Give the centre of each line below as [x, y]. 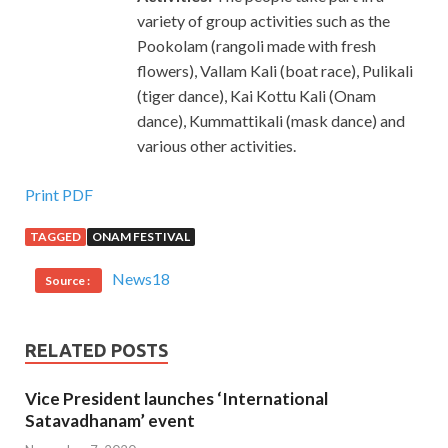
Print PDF [59, 195]
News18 [141, 279]
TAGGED [55, 237]
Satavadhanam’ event [110, 421]
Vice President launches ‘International [176, 399]
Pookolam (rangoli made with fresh [256, 46]
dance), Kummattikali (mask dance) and [271, 121]
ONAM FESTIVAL [141, 237]
